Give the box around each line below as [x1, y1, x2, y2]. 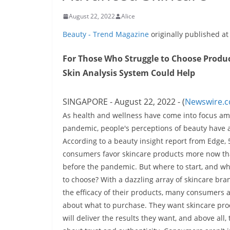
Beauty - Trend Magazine [63, 29, 149, 40]
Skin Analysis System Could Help [63, 67, 195, 79]
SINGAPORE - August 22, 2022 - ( [63, 96, 185, 108]
